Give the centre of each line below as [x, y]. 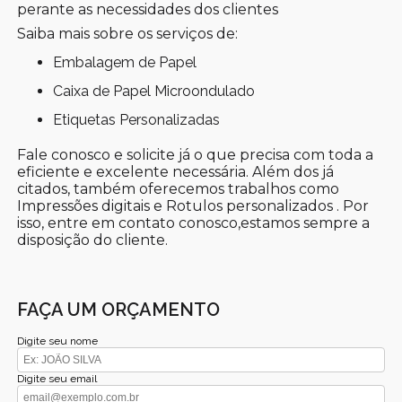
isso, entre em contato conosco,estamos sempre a [194, 223]
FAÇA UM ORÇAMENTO [119, 309]
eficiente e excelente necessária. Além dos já [176, 171]
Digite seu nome [58, 341]
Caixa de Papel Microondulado [159, 91]
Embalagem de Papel [130, 62]
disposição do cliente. [93, 240]
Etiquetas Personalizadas [141, 119]
